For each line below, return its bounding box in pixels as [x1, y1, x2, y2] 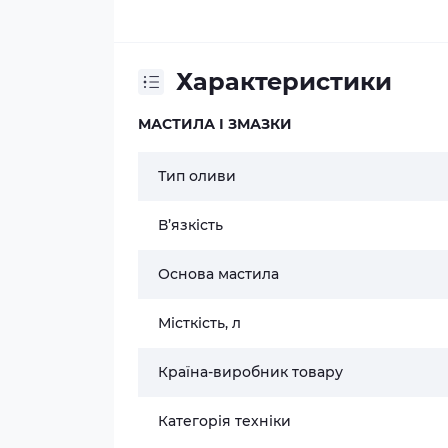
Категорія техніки [158, 412, 291, 430]
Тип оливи [158, 167, 236, 185]
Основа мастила [158, 265, 279, 283]
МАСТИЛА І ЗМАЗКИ [138, 115, 292, 133]
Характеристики [176, 67, 392, 96]
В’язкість [158, 216, 223, 234]
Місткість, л [158, 314, 241, 332]
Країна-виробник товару [158, 363, 343, 381]
